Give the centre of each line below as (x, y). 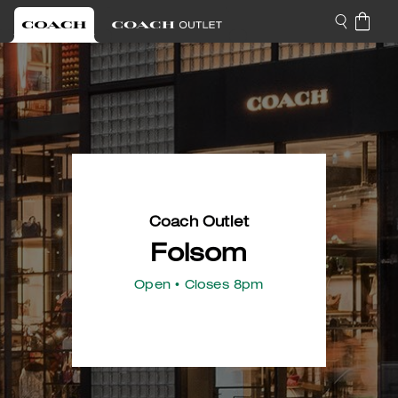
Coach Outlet (199, 224)
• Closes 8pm (217, 286)
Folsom (199, 256)
